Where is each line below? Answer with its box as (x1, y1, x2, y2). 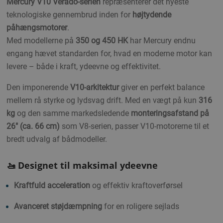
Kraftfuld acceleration (14, 181, 90, 191)
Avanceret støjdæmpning (14, 202, 102, 212)
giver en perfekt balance (119, 82, 205, 92)
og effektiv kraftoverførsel (90, 181, 183, 191)
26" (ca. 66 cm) (6, 121, 60, 131)
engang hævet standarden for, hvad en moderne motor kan (6, 48, 212, 58)
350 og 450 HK (76, 35, 128, 45)
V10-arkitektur (70, 82, 119, 92)
